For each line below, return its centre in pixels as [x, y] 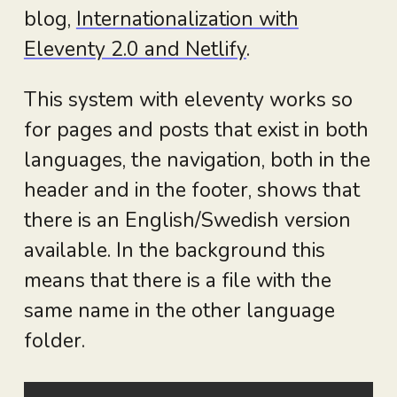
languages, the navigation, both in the [197, 160]
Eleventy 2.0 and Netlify [135, 50]
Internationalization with [187, 19]
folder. [54, 341]
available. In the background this [174, 251]
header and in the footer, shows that [191, 191]
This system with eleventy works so [188, 100]
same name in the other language [179, 311]
